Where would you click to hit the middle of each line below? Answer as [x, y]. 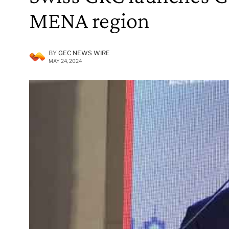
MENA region [89, 20]
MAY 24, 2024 [65, 61]
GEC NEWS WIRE [84, 53]
